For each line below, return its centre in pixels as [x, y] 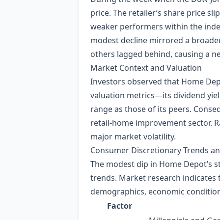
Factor [119, 206]
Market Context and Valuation [146, 68]
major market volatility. [133, 137]
